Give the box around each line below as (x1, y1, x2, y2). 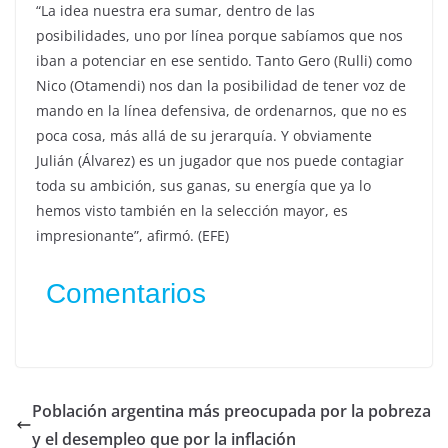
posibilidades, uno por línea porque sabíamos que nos (36, 25, 403, 45)
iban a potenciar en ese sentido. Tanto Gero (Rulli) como (36, 50, 412, 70)
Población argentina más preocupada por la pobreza (32, 399, 431, 422)
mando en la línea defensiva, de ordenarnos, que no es (36, 100, 407, 120)
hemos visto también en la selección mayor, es (36, 200, 348, 220)
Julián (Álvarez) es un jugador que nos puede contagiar (36, 150, 404, 170)
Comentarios (46, 277, 206, 309)
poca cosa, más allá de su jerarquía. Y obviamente (36, 125, 372, 145)
